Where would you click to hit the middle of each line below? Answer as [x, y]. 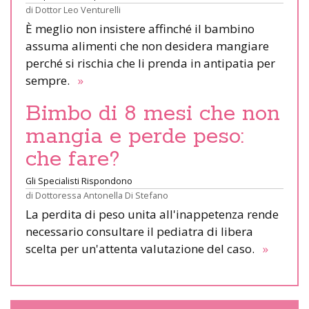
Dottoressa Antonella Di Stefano [102, 195]
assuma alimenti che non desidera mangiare [147, 46]
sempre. [50, 80]
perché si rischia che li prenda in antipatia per [150, 63]
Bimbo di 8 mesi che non [153, 113]
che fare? [73, 159]
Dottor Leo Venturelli [78, 9]
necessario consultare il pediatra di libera [139, 231]
